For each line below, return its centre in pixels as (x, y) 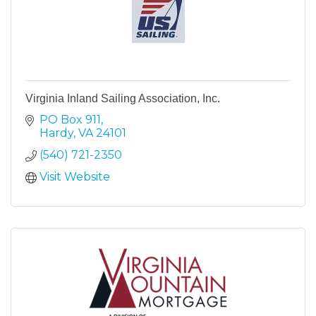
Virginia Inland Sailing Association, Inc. (123, 98)
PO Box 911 (70, 119)
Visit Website (75, 176)
